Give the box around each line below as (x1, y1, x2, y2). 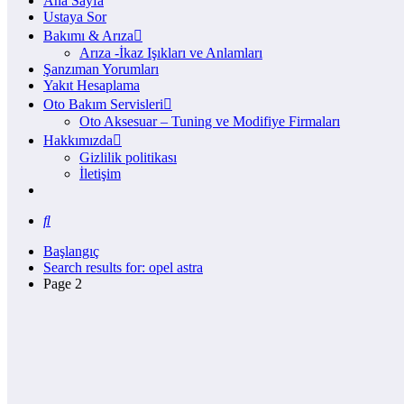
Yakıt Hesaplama (43, 77, 140, 93)
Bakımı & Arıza (43, 27, 133, 43)
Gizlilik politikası (79, 149, 177, 165)
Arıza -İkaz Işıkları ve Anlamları (79, 44, 262, 60)
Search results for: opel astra (43, 259, 203, 275)
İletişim (79, 165, 121, 181)
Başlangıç (43, 243, 99, 259)
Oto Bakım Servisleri (43, 96, 163, 112)
